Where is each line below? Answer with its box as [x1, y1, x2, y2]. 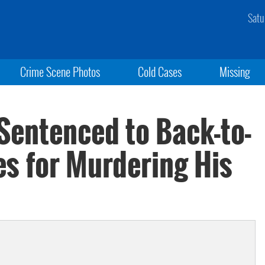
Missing [219, 63, 251, 80]
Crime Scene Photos [20, 63, 100, 80]
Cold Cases [137, 63, 182, 80]
